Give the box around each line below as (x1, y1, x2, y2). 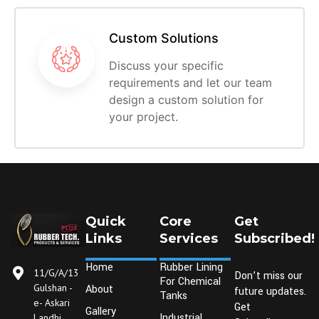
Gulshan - (33, 281, 73, 295)
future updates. (234, 284, 306, 300)
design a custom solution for (109, 93, 263, 108)
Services (159, 231, 218, 247)
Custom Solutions (109, 31, 219, 46)
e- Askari (33, 296, 70, 310)
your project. (109, 110, 178, 125)
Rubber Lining (159, 260, 223, 276)
